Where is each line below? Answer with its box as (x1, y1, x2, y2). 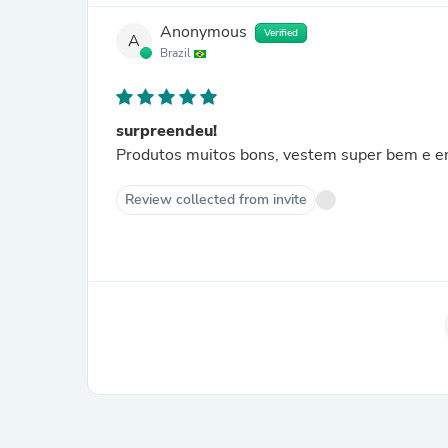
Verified (264, 26, 298, 40)
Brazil (160, 45, 194, 61)
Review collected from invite (125, 190, 307, 209)
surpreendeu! (116, 120, 217, 142)
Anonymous (160, 21, 247, 44)
